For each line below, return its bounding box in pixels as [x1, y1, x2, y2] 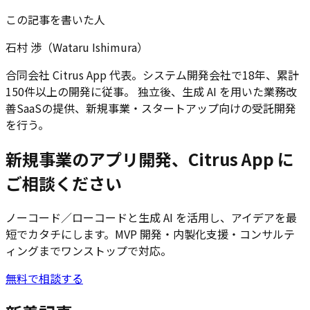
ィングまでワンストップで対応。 [6, 242, 172, 259]
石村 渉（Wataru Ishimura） [6, 39, 148, 56]
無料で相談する [6, 270, 83, 287]
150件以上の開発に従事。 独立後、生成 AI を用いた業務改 [6, 83, 297, 100]
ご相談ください [6, 171, 122, 196]
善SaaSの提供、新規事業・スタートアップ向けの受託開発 [6, 100, 296, 117]
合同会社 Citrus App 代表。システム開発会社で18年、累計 [6, 66, 299, 84]
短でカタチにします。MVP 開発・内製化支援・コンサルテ [6, 226, 295, 243]
